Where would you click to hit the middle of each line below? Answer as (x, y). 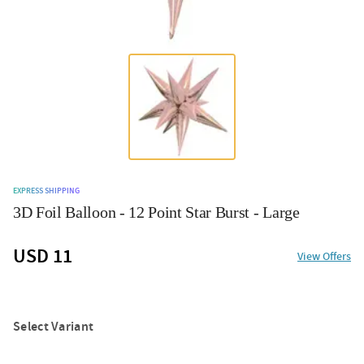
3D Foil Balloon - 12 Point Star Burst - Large (156, 212)
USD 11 (43, 256)
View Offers (324, 256)
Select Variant (54, 326)
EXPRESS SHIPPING (46, 191)
